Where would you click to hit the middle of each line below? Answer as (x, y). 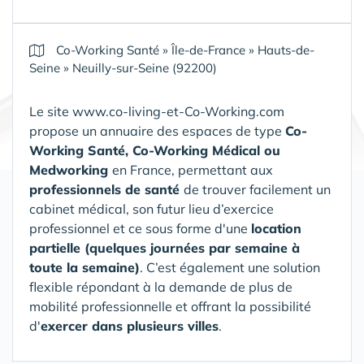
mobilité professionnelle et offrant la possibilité (170, 306)
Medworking (71, 170)
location (276, 228)
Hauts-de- (286, 50)
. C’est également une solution (230, 267)
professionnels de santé (106, 189)
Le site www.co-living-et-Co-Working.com (157, 111)
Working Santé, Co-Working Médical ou (155, 150)
